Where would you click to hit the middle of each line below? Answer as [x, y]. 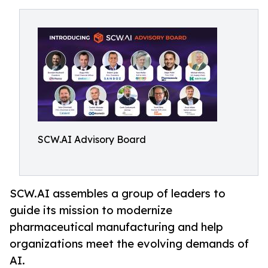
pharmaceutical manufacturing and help [116, 227]
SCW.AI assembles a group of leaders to [118, 194]
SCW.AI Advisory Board [92, 139]
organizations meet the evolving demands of [129, 244]
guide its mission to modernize [91, 210]
